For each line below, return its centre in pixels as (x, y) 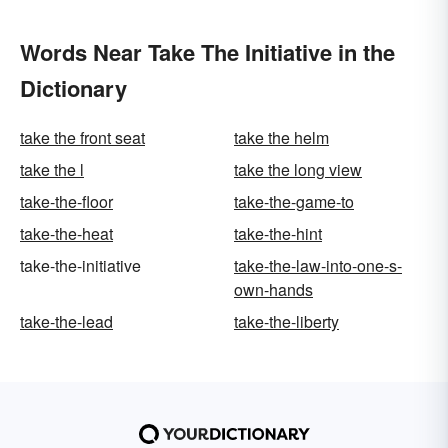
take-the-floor (66, 201)
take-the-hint (278, 233)
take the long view (298, 169)
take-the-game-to (294, 201)
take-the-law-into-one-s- (318, 265)
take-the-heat (66, 233)
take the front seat (82, 137)
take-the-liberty (286, 321)
